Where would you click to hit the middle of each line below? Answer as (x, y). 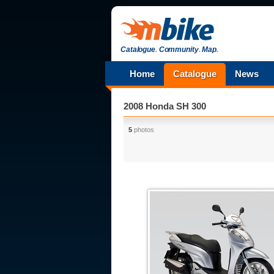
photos (143, 130)
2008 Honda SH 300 (165, 106)
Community (178, 50)
